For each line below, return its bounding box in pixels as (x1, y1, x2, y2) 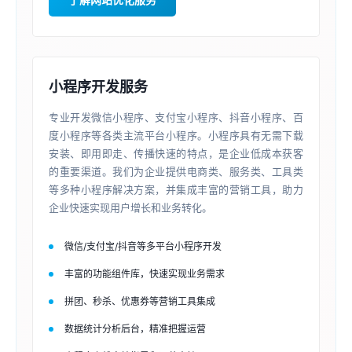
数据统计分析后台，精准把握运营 (64, 323, 206, 335)
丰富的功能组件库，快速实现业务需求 (64, 268, 225, 280)
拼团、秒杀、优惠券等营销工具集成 (64, 295, 215, 307)
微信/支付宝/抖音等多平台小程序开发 (64, 240, 222, 252)
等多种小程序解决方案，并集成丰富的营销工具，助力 (49, 183, 303, 196)
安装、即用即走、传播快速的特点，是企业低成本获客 (49, 147, 303, 159)
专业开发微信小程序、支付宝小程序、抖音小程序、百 (49, 111, 303, 123)
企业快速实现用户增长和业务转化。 (49, 201, 212, 214)
